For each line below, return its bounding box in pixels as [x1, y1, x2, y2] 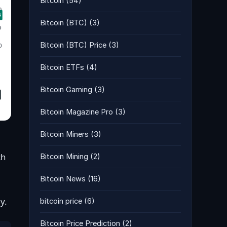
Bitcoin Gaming [40, 85, 92, 94]
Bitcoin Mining [40, 152, 88, 161]
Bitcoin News [40, 174, 86, 183]
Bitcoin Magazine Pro [40, 107, 113, 117]
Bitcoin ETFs [40, 63, 84, 72]
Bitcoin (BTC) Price [40, 41, 106, 50]
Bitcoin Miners [40, 130, 89, 139]
